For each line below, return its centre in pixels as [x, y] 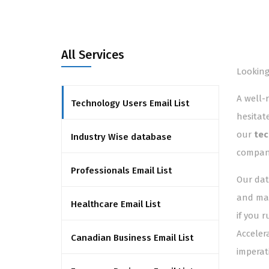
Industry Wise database [121, 137]
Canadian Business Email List [132, 238]
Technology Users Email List [130, 103]
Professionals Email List [121, 171]
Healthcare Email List [116, 204]
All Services [93, 55]
